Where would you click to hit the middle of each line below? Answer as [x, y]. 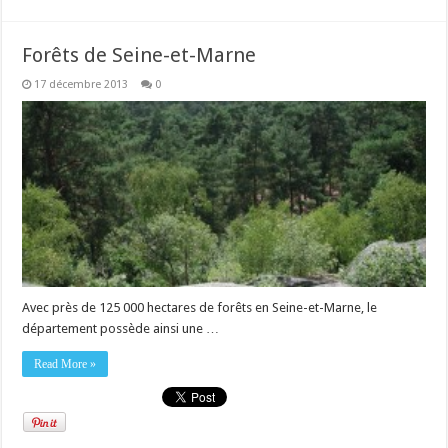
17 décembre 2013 [81, 85]
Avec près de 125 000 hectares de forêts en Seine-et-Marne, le [200, 307]
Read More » [65, 363]
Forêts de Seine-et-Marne [139, 55]
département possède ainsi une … [121, 328]
